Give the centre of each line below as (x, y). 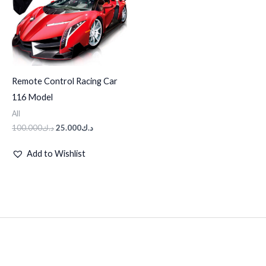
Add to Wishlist (56, 153)
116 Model (32, 97)
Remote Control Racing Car (65, 81)
